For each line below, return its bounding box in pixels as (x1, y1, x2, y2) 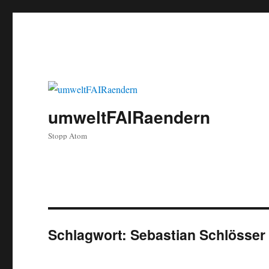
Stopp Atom (48, 130, 88, 142)
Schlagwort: (48, 225, 131, 245)
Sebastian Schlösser (130, 225, 266, 245)
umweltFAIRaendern (48, 104, 211, 130)
